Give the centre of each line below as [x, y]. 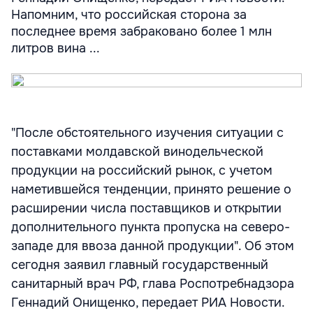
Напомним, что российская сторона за [129, 15]
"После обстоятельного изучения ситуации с [147, 133]
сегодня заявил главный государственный [140, 265]
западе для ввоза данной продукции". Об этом [153, 246]
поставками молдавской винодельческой [137, 152]
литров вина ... [56, 48]
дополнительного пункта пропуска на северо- [151, 227]
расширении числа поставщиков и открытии [146, 208]
